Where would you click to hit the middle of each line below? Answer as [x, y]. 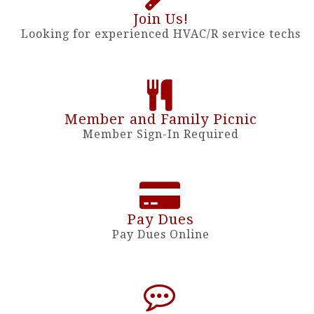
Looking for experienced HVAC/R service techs [161, 34]
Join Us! [161, 19]
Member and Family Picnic [161, 120]
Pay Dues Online [161, 235]
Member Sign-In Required [161, 135]
